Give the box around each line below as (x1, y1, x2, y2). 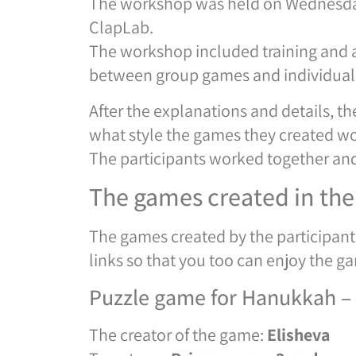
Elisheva (267, 323, 331, 346)
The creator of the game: (89, 323, 267, 346)
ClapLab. (89, 16, 153, 39)
